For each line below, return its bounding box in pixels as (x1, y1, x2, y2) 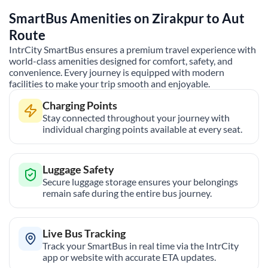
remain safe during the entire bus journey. (42, 187, 212, 199)
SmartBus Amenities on (9, 10, 152, 26)
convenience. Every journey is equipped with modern (9, 66, 224, 78)
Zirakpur (152, 10, 204, 26)
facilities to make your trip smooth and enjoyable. (9, 77, 210, 89)
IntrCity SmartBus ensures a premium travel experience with (9, 43, 256, 55)
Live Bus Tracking (42, 226, 126, 240)
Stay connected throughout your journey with (42, 111, 230, 123)
